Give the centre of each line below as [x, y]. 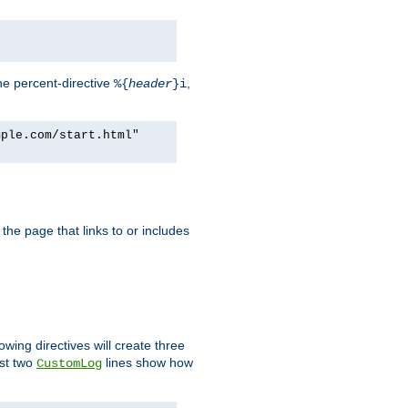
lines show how [148, 362]
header [150, 83]
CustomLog [69, 363]
